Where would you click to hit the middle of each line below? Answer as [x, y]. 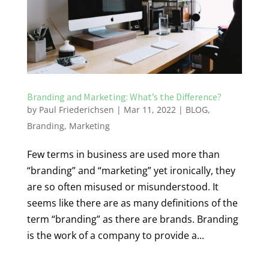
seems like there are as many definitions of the [132, 203]
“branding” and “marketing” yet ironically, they [131, 171]
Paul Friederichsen [76, 110]
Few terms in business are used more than [123, 155]
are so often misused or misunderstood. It [122, 187]
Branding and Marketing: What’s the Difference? [124, 97]
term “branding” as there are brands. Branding [132, 219]
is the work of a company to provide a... [115, 236]
